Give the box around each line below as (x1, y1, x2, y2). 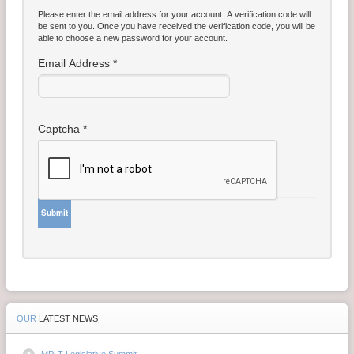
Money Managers (17, 46, 118, 62)
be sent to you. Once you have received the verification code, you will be (38, 21, 315, 31)
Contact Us (17, 15, 83, 32)
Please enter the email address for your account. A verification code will (38, 9, 311, 19)
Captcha (38, 122, 80, 135)
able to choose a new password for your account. (38, 32, 228, 43)
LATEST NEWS (39, 313, 98, 323)
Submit (41, 206, 68, 218)
